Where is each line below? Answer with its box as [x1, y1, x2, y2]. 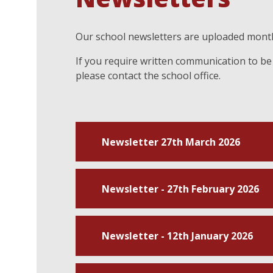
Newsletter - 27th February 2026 [101, 182, 259, 196]
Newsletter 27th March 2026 [101, 135, 240, 149]
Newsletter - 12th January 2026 [101, 229, 253, 243]
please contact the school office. [76, 69, 221, 82]
